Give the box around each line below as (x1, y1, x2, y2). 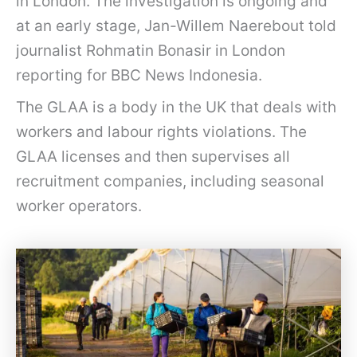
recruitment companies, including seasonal (16, 172, 324, 191)
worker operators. (16, 197, 142, 216)
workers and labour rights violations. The (16, 123, 307, 142)
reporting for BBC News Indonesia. (16, 65, 262, 84)
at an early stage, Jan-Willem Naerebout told (16, 16, 336, 35)
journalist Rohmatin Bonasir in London (16, 41, 285, 60)
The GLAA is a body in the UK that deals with (16, 98, 336, 117)
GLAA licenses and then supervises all (16, 147, 290, 167)
